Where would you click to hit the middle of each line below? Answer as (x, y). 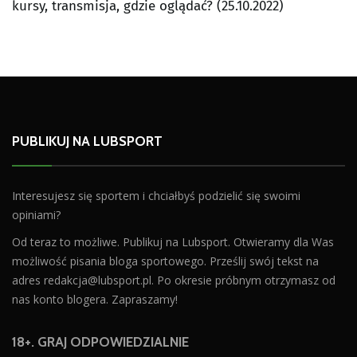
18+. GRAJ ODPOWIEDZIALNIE (100, 342)
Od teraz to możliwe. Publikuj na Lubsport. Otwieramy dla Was (173, 242)
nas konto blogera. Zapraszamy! (95, 300)
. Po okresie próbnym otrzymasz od (243, 280)
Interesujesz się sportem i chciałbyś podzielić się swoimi (156, 196)
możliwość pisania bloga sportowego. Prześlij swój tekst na (165, 261)
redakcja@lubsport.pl (98, 280)
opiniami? (36, 215)
